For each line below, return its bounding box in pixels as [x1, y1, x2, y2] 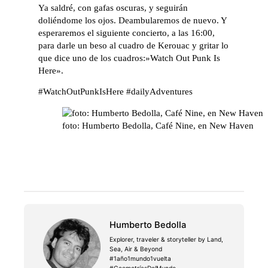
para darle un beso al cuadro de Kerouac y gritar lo [38, 40, 229, 50]
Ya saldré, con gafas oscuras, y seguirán [38, 2, 188, 13]
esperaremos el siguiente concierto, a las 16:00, [38, 28, 215, 38]
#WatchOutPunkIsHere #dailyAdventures [38, 87, 193, 97]
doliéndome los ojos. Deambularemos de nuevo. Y [38, 15, 227, 25]
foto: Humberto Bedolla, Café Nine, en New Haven [62, 120, 254, 130]
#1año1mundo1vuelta [109, 255, 171, 263]
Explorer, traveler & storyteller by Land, [109, 236, 223, 243]
